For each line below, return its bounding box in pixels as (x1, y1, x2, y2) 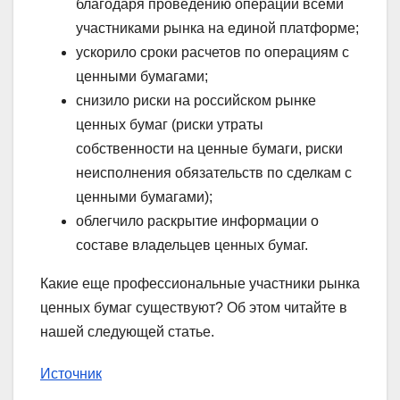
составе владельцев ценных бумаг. (76, 237, 308, 253)
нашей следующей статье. (40, 323, 214, 339)
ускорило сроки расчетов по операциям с (76, 44, 349, 60)
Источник (40, 365, 102, 381)
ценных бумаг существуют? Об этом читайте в (40, 299, 347, 315)
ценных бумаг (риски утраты (76, 116, 263, 132)
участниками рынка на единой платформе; (76, 20, 359, 36)
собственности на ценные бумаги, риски (76, 140, 343, 156)
